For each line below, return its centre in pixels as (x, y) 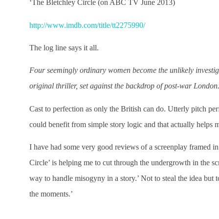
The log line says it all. (64, 47)
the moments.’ (51, 194)
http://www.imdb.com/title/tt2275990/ (87, 25)
